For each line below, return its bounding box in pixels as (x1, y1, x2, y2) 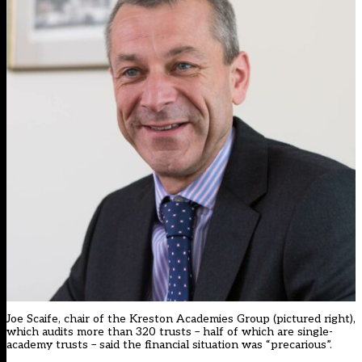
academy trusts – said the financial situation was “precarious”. (6, 337, 332, 351)
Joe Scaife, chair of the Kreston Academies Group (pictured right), (6, 311, 356, 326)
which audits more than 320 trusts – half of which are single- (6, 324, 333, 339)
